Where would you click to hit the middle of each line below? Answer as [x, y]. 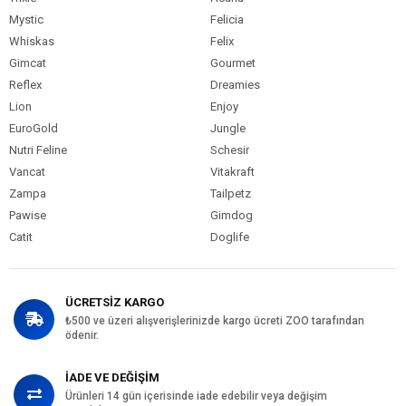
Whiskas [32, 41]
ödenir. [82, 335]
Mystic [26, 19]
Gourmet [232, 63]
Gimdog [231, 215]
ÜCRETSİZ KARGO [115, 302]
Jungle [227, 128]
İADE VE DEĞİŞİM [112, 377]
